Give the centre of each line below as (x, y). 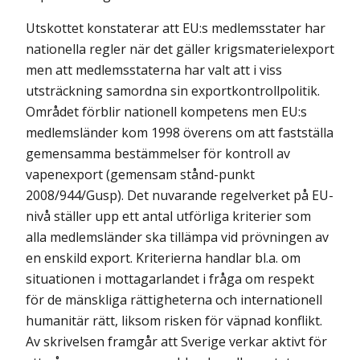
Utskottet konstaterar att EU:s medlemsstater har (176, 28)
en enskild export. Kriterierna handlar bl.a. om (163, 258)
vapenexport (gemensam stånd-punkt (140, 174)
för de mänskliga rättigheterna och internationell (174, 300)
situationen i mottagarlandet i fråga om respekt (170, 279)
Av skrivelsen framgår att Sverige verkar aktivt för (176, 342)
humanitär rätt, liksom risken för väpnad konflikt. (174, 321)
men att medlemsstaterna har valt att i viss (154, 70)
